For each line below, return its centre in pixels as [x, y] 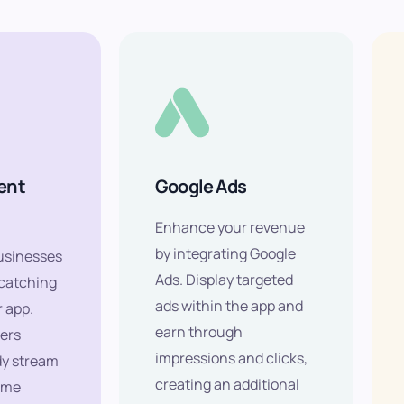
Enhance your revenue [230, 228]
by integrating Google [225, 254]
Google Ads [201, 187]
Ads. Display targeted [224, 280]
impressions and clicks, [231, 358]
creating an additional [227, 385]
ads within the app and [229, 306]
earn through [199, 332]
